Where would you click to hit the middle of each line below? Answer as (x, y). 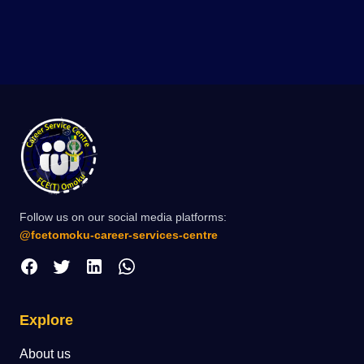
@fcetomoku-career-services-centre (119, 234)
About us (45, 353)
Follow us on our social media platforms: (123, 217)
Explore (46, 320)
